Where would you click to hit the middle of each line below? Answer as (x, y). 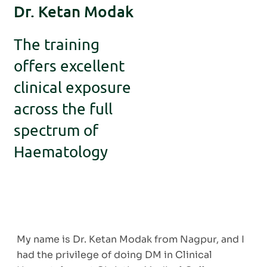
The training (57, 44)
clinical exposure (72, 87)
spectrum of (56, 130)
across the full (63, 109)
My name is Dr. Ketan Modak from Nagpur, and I (131, 239)
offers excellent (69, 66)
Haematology (61, 152)
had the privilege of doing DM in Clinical (114, 255)
